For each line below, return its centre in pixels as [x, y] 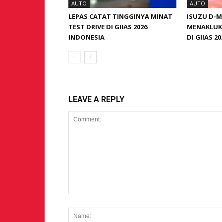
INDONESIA [86, 37]
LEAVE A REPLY [96, 99]
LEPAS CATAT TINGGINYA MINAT [120, 16]
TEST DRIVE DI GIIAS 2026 [108, 27]
